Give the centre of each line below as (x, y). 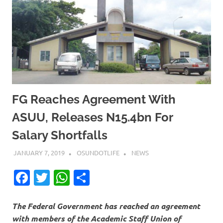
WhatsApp (107, 177)
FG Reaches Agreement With (94, 100)
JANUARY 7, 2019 (39, 152)
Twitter (76, 177)
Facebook (64, 177)
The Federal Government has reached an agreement (106, 206)
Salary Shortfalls (60, 135)
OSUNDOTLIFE (98, 152)
